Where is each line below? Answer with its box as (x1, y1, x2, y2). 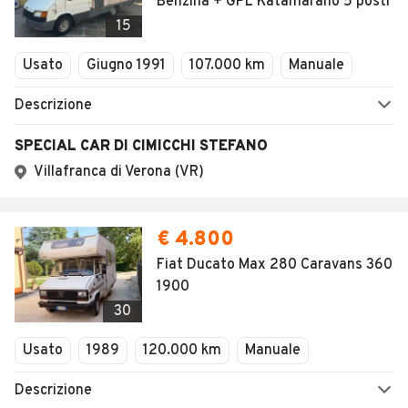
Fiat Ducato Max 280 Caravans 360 (157, 256, 393, 274)
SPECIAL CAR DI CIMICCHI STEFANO (15, 138, 268, 156)
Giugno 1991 (87, 56, 166, 75)
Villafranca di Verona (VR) (34, 163, 204, 181)
